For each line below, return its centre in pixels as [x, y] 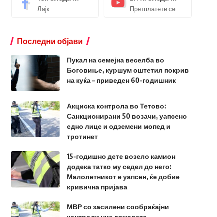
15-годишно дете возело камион [121, 156]
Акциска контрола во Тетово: [116, 106]
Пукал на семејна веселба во [115, 60]
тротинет [82, 137]
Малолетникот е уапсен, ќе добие [123, 177]
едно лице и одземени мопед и [118, 126]
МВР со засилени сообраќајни [118, 207]
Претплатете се [153, 9]
